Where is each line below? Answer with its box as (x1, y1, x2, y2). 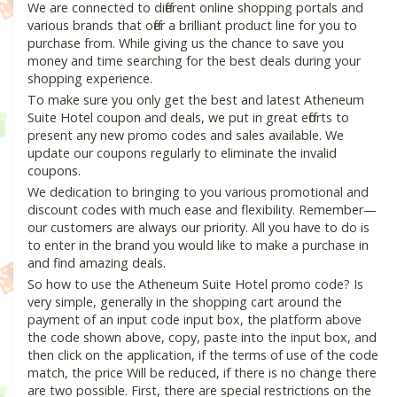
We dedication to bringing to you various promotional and (27, 183, 369, 201)
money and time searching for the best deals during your (27, 52, 361, 70)
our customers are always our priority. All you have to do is (27, 219, 370, 237)
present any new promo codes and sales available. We (27, 127, 344, 144)
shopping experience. (27, 70, 152, 88)
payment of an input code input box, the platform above (27, 311, 362, 329)
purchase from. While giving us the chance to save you (27, 35, 344, 52)
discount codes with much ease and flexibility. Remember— (27, 201, 377, 219)
